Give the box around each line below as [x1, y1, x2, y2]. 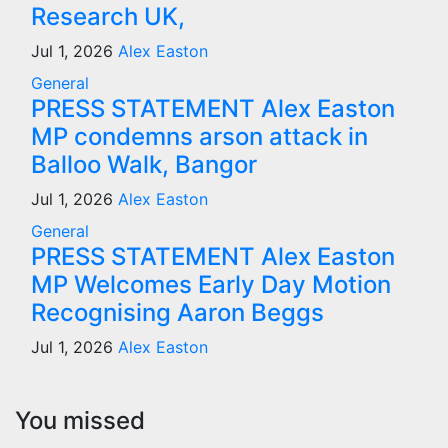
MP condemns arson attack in [31, 122, 368, 151]
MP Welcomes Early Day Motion [31, 270, 391, 299]
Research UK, [31, 2, 185, 31]
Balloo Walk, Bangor [31, 150, 257, 179]
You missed [15, 406, 145, 435]
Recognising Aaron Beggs [31, 298, 324, 327]
